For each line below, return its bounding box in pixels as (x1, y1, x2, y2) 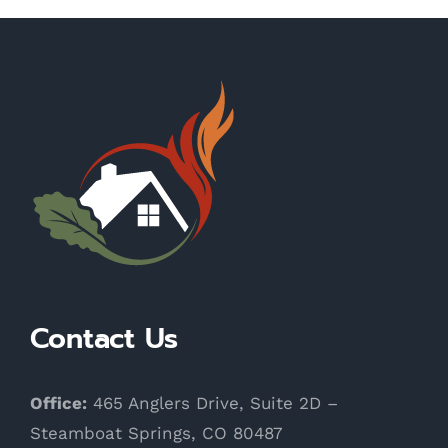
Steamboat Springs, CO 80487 (30, 422, 283, 443)
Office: (30, 392, 87, 413)
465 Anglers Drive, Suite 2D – (87, 392, 338, 413)
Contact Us (30, 316, 178, 360)
